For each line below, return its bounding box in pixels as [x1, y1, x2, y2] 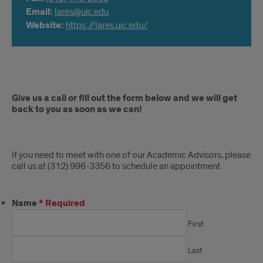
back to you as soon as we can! [12, 103, 141, 116]
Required [45, 197, 85, 210]
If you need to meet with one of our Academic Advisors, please [12, 149, 251, 161]
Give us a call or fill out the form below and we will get [12, 92, 237, 104]
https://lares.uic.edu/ [66, 19, 148, 31]
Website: [26, 19, 66, 32]
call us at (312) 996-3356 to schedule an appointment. [12, 160, 222, 172]
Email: [26, 6, 55, 18]
